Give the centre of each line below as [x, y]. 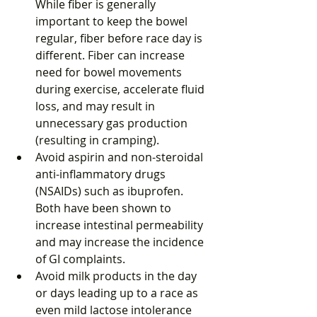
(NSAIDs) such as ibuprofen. [111, 191]
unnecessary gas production [113, 123]
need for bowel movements [110, 72]
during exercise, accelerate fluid [121, 89]
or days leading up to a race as [118, 293]
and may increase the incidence [121, 242]
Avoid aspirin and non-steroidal [121, 157]
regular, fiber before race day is [120, 38]
